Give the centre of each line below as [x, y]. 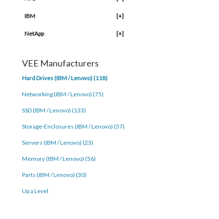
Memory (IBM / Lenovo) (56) [59, 159]
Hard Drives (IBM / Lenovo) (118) [65, 78]
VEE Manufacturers [60, 63]
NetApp [34, 33]
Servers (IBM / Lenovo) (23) [57, 142]
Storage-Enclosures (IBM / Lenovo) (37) [73, 126]
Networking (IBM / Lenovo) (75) [63, 94]
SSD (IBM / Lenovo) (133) [54, 110]
